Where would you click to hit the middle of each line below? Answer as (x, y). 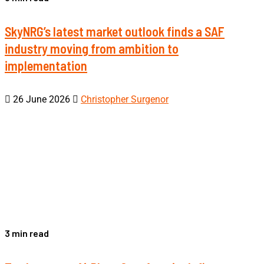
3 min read (27, 233)
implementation (46, 66)
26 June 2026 (42, 100)
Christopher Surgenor (125, 100)
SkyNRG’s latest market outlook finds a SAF (115, 32)
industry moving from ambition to (92, 49)
